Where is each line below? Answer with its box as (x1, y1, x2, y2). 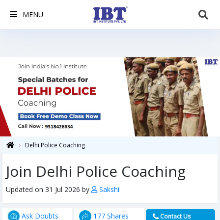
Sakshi (97, 185, 119, 194)
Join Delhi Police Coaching (6, 161, 186, 182)
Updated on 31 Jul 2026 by (6, 185, 91, 194)
